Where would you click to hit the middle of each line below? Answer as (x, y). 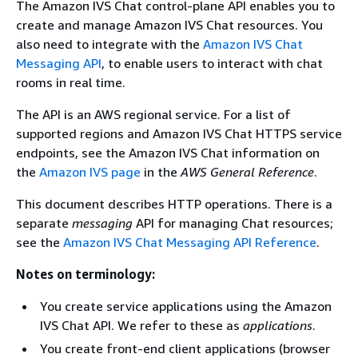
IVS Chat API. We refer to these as (141, 325)
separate (44, 223)
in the (161, 172)
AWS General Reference (247, 172)
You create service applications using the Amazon (186, 306)
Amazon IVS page (90, 172)
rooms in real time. (71, 82)
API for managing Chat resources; (233, 223)
